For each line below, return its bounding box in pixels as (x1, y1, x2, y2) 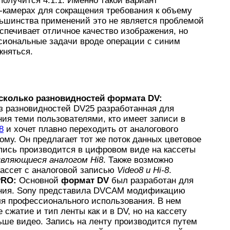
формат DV (61, 175, 109, 185)
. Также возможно (103, 155, 173, 165)
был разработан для (109, 175, 194, 185)
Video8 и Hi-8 (117, 165, 169, 175)
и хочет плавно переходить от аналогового (4, 124, 178, 134)
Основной (16, 175, 61, 185)
